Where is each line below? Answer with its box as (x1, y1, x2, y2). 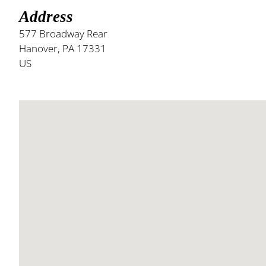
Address (19, 8, 73, 26)
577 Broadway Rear (19, 27, 107, 40)
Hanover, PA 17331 (19, 42, 106, 55)
